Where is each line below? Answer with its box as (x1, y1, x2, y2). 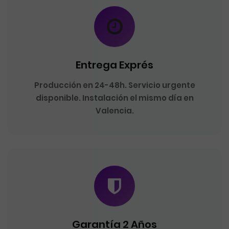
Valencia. (95, 105, 134, 116)
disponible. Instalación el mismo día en (35, 93, 194, 103)
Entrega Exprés (76, 58, 153, 72)
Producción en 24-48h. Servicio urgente (34, 80, 195, 90)
